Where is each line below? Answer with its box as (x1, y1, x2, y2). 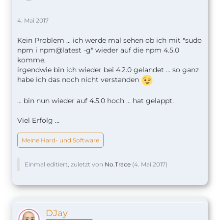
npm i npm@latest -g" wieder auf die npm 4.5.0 (17, 45, 179, 55)
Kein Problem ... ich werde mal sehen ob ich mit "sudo (17, 35, 202, 45)
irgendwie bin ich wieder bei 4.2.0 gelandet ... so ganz (17, 65, 199, 74)
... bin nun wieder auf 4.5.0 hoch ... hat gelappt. (17, 96, 174, 105)
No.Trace (105, 160, 131, 168)
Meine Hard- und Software (22, 136, 99, 144)
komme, (17, 55, 46, 64)
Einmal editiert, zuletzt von (25, 160, 105, 168)
